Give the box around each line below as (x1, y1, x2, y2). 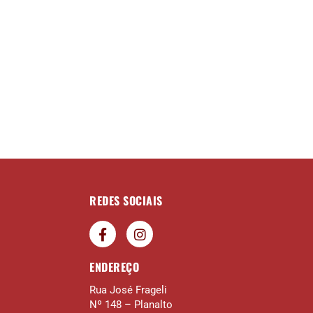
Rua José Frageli (89, 284, 167, 297)
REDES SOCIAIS (89, 192, 163, 210)
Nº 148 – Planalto (89, 298, 173, 312)
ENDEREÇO (89, 259, 139, 276)
